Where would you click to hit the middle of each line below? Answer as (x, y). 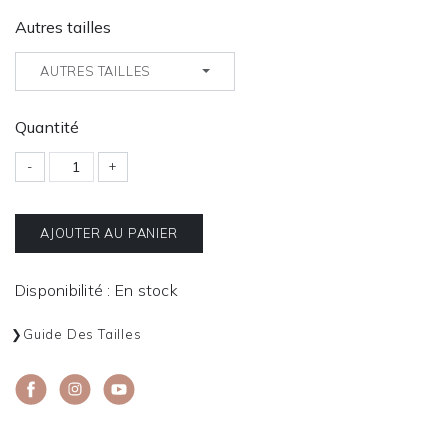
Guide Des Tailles (82, 334)
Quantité (47, 126)
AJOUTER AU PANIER (109, 232)
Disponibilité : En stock (96, 289)
